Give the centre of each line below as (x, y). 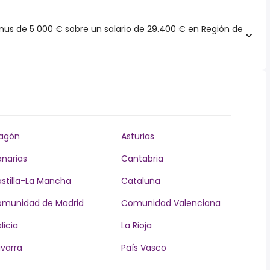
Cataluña (140, 181)
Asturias (137, 136)
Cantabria (142, 159)
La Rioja (136, 225)
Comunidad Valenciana (171, 203)
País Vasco (143, 248)
